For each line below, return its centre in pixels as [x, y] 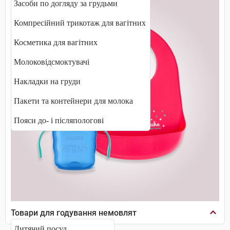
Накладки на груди [47, 81]
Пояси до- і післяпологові [59, 120]
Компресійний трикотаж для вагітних [80, 23]
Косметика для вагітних [56, 42]
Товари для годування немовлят [74, 213]
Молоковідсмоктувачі [52, 62]
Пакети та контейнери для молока [73, 101]
